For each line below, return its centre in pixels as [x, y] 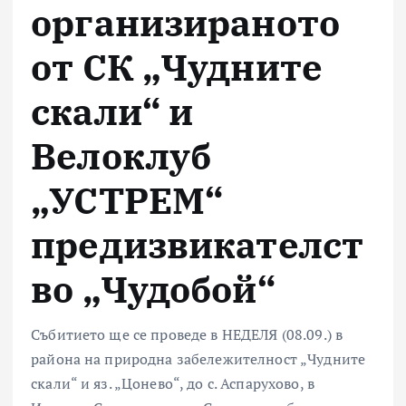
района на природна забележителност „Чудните [198, 359]
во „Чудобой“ [153, 289]
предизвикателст [198, 244]
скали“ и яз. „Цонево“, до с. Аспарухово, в [173, 384]
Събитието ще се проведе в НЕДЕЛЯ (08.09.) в [187, 335]
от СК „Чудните [177, 67]
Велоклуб [121, 155]
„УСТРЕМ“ [127, 200]
